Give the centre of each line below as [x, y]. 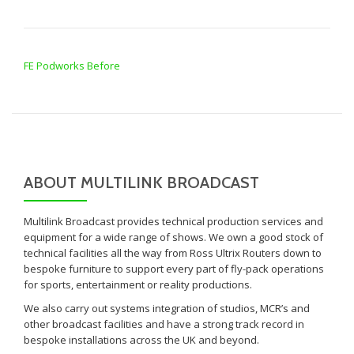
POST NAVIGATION [87, 49]
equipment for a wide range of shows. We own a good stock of [173, 237]
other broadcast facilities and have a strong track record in [164, 324]
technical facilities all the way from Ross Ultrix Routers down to [173, 253]
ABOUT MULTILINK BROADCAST [141, 183]
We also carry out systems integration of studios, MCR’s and [167, 308]
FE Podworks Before [72, 66]
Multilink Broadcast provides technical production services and [173, 221]
